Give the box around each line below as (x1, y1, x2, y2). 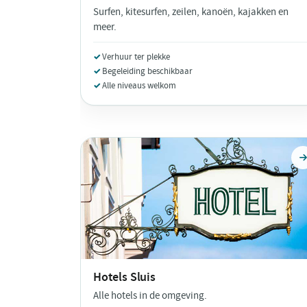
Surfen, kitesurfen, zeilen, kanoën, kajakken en (93, 5, 288, 19)
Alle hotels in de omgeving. (93, 288, 207, 302)
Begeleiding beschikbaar (102, 65, 193, 77)
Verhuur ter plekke (102, 51, 170, 63)
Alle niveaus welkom (102, 79, 176, 92)
